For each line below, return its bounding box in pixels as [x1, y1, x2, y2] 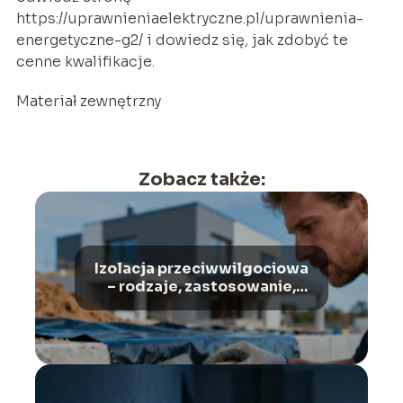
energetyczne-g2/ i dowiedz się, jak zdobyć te [15, 30, 348, 49]
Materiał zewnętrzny [15, 91, 161, 111]
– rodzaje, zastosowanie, [107, 276, 296, 296]
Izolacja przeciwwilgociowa [94, 258, 309, 278]
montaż [173, 294, 230, 314]
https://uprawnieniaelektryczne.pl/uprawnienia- [15, 8, 363, 28]
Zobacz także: [138, 167, 265, 191]
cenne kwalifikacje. [15, 51, 155, 71]
